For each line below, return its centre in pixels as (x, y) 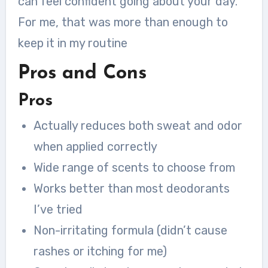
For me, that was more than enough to (123, 22)
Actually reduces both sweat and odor (138, 126)
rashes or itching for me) (100, 251)
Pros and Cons (82, 74)
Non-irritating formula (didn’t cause (130, 230)
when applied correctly (95, 147)
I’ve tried (58, 209)
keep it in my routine (72, 43)
